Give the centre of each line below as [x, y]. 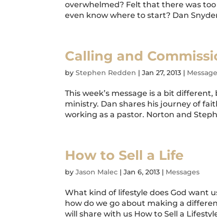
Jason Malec [97, 172]
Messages [183, 172]
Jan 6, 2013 [142, 172]
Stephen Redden [106, 73]
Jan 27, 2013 [162, 73]
